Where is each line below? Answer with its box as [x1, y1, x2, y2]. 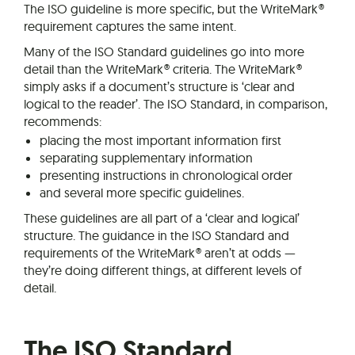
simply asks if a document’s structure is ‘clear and [24, 78, 295, 95]
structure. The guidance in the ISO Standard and [24, 227, 289, 244]
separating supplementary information [40, 150, 253, 166]
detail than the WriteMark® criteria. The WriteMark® [24, 61, 302, 78]
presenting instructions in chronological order [40, 167, 292, 184]
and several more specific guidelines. [40, 185, 244, 201]
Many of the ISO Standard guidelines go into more [24, 44, 304, 60]
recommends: [24, 113, 101, 130]
